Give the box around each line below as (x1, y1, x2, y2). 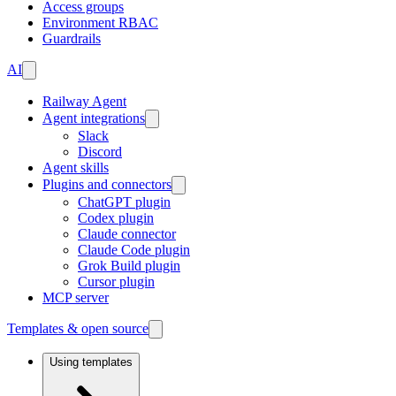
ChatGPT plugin (78, 194, 171, 209)
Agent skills (42, 160, 109, 175)
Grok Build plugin (78, 258, 180, 273)
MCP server (42, 290, 109, 305)
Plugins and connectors (42, 177, 171, 192)
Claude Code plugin (78, 242, 190, 257)
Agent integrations (42, 110, 145, 126)
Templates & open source (7, 321, 148, 336)
